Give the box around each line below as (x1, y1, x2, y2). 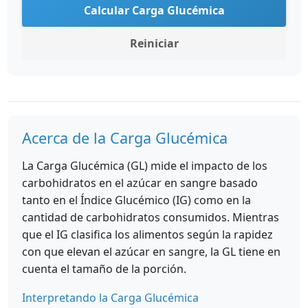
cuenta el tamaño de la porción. (22, 261, 186, 276)
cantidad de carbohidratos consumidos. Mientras (22, 210, 279, 225)
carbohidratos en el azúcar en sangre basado (22, 175, 258, 190)
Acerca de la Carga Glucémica (22, 128, 228, 148)
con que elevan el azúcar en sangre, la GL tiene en (22, 244, 280, 259)
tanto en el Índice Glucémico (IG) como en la (22, 192, 251, 208)
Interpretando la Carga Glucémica (22, 290, 199, 305)
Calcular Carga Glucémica (83, 3, 225, 18)
